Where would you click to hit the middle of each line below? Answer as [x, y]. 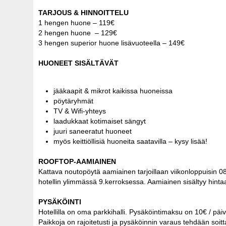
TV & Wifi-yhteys [80, 111]
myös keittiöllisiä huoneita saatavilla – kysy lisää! [130, 141]
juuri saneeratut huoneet [93, 131]
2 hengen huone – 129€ [79, 33]
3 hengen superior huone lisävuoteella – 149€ [112, 43]
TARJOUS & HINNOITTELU [83, 12]
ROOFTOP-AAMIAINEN [77, 161]
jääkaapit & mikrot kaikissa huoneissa [113, 91]
